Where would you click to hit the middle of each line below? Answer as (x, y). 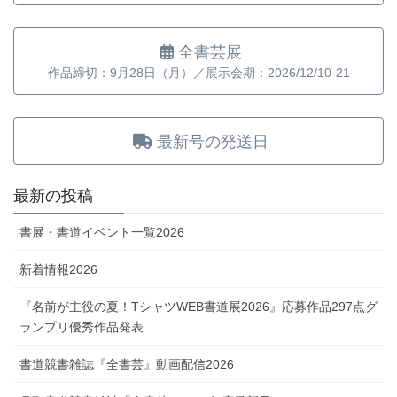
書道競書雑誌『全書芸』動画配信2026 (127, 364)
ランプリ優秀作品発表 (82, 327)
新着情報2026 (58, 269)
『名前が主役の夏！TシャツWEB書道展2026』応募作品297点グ (198, 306)
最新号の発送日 (213, 141)
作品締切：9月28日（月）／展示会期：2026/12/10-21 (198, 73)
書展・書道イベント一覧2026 (102, 232)
